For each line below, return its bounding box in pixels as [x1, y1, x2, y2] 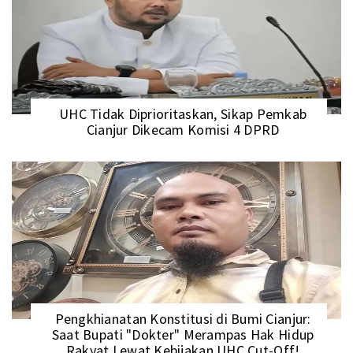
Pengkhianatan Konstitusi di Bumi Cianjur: [54, 310, 311, 329]
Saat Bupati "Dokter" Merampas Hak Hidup [51, 325, 314, 344]
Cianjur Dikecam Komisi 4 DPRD [86, 121, 280, 139]
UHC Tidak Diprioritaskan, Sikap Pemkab [58, 105, 307, 124]
